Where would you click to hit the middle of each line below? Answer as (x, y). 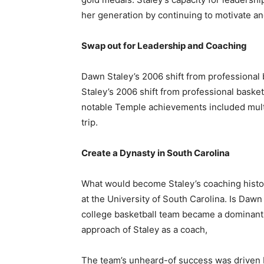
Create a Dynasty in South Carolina (156, 153)
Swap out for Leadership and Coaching (164, 45)
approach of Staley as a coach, (144, 229)
